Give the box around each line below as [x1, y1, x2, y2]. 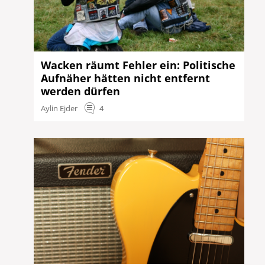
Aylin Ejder [41, 102, 78, 114]
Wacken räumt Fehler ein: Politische [41, 58, 236, 73]
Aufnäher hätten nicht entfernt [41, 71, 211, 86]
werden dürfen [41, 84, 121, 99]
